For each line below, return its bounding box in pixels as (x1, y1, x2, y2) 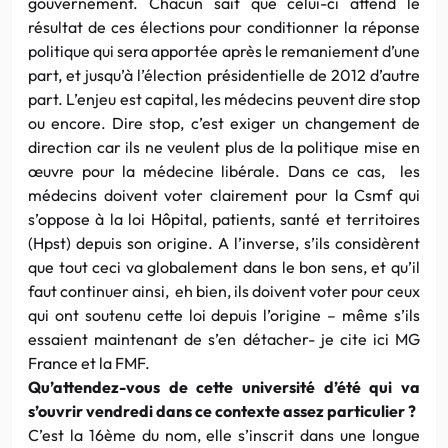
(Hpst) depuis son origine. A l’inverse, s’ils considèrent (28, 232, 420, 253)
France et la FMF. (28, 352, 150, 373)
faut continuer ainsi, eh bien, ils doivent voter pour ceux (28, 280, 420, 301)
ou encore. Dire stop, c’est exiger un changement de (28, 112, 420, 133)
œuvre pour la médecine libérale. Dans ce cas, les (28, 160, 420, 181)
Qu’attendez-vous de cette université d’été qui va (28, 376, 420, 397)
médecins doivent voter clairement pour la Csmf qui (28, 184, 420, 205)
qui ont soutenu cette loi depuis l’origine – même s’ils (28, 304, 420, 325)
